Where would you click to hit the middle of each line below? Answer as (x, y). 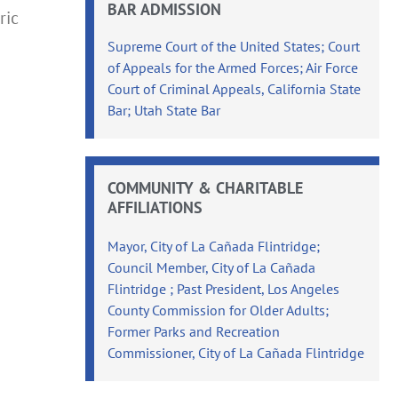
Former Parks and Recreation (194, 331)
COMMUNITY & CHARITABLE (206, 187)
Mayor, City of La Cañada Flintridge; (214, 246)
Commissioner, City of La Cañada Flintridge (236, 352)
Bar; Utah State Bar (164, 110)
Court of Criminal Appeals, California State (235, 88)
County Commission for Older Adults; (219, 310)
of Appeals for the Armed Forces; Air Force (233, 67)
